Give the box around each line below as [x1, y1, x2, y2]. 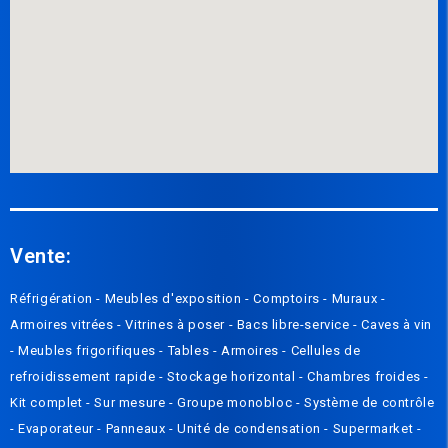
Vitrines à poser [125, 317, 229, 333]
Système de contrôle [304, 395, 435, 411]
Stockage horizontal [167, 369, 300, 385]
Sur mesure [94, 395, 170, 411]
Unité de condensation [177, 421, 325, 437]
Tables [167, 343, 213, 359]
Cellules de [290, 343, 361, 359]
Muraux [331, 291, 381, 307]
